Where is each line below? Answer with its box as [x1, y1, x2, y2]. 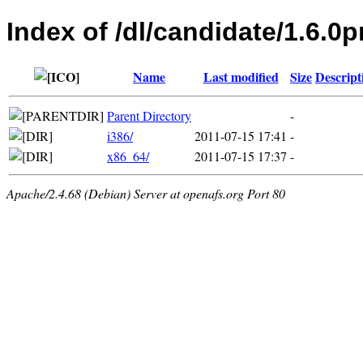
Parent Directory [107, 106, 191, 124]
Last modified [203, 66, 279, 86]
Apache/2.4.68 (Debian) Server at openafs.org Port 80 [6, 184, 285, 202]
